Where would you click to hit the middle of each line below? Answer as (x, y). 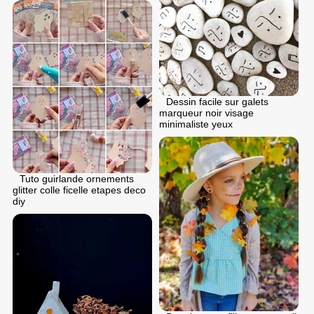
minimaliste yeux (196, 124)
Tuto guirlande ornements (77, 178)
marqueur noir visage (206, 113)
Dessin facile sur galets (217, 102)
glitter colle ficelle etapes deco (79, 190)
